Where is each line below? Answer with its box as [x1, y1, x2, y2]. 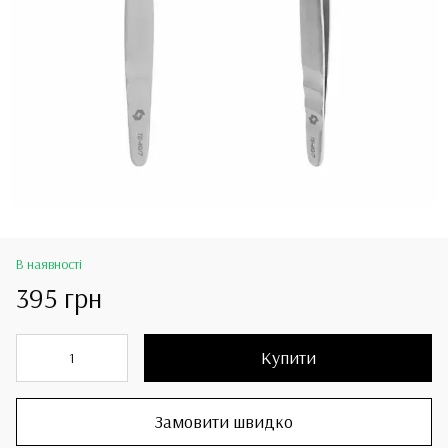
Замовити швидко [155, 410, 293, 434]
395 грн [16, 279, 102, 315]
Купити [260, 345, 316, 369]
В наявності [16, 254, 82, 273]
